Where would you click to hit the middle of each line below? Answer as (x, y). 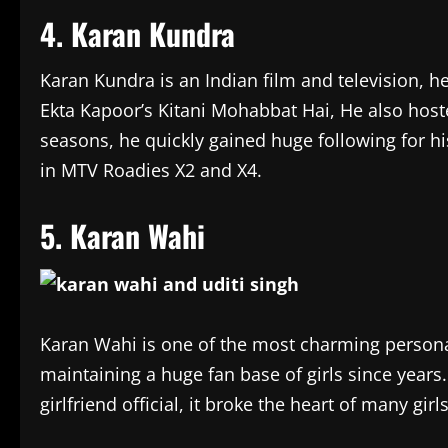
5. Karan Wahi (126, 236)
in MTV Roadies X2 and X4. (151, 170)
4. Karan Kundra (141, 34)
